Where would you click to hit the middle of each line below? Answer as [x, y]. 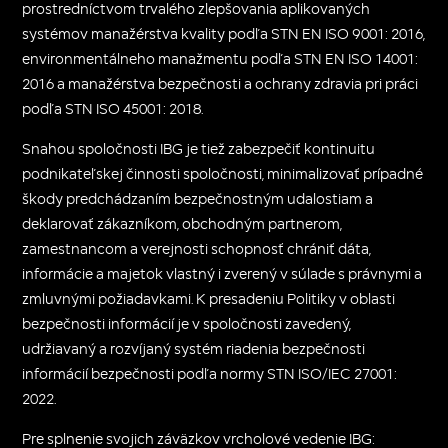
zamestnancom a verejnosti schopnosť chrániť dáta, [197, 248]
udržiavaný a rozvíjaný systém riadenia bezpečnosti [194, 348]
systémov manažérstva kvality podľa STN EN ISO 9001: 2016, [224, 33]
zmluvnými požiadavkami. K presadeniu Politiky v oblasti [209, 298]
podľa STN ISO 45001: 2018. [113, 108]
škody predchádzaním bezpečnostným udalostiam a [198, 198]
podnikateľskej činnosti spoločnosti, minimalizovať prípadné [223, 173]
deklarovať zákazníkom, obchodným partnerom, [182, 223]
